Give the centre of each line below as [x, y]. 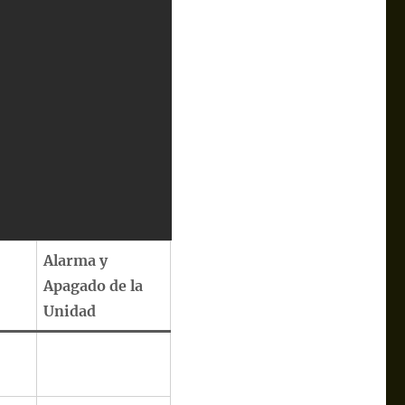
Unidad [70, 311]
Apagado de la [94, 286]
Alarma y [76, 260]
